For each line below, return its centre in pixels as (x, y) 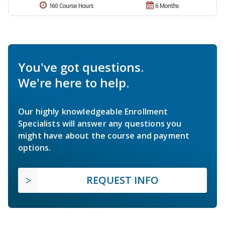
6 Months (167, 6)
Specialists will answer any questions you (100, 123)
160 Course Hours (71, 6)
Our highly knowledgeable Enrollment (93, 111)
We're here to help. (74, 82)
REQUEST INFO (123, 180)
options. (35, 147)
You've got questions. (81, 67)
